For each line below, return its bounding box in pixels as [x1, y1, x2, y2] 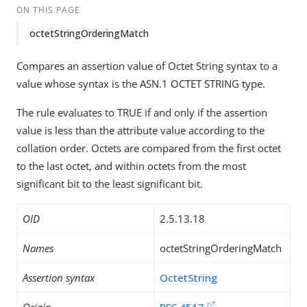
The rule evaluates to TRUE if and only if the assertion [16, 106, 267, 119]
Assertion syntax [23, 271, 95, 284]
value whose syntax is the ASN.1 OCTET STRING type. [16, 77, 265, 90]
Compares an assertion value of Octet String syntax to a [16, 59, 278, 73]
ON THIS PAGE [16, 4, 80, 16]
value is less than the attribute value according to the [16, 123, 265, 137]
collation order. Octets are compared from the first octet [16, 141, 281, 155]
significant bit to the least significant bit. [16, 177, 203, 191]
